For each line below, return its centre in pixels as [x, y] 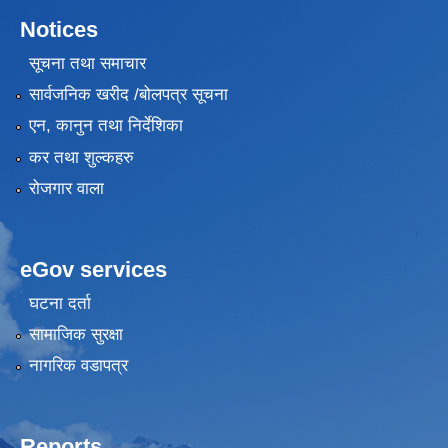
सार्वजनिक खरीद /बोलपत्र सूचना [128, 95]
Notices [59, 30]
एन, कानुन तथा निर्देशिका [105, 126]
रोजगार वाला [66, 189]
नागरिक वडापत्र [78, 366]
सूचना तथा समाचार [87, 63]
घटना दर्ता [59, 303]
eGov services [93, 270]
